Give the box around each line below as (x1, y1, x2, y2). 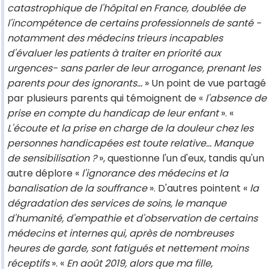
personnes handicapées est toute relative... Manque (7, 136, 253, 151)
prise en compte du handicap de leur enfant (7, 106, 219, 121)
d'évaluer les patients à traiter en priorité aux (7, 46, 221, 61)
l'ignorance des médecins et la (79, 166, 228, 181)
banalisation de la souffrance (7, 181, 147, 196)
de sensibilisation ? (7, 151, 97, 166)
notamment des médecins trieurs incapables (7, 31, 223, 46)
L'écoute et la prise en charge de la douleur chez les (7, 121, 253, 136)
